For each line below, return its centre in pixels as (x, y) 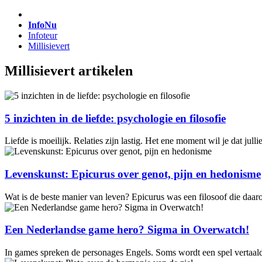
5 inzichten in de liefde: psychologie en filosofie (115, 118)
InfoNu (42, 25)
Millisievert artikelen (69, 70)
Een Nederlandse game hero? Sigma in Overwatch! (127, 230)
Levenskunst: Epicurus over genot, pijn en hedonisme (133, 174)
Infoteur (43, 35)
